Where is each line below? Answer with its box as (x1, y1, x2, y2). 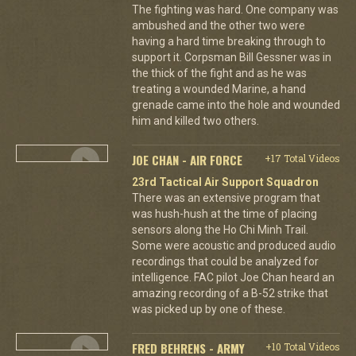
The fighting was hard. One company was (131, 2, 339, 16)
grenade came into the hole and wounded (131, 98, 340, 111)
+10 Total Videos (265, 339, 340, 353)
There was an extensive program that (131, 191, 320, 204)
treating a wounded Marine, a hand (131, 82, 306, 95)
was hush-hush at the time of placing (131, 207, 317, 220)
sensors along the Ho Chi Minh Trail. (131, 222, 308, 236)
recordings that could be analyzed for (131, 254, 319, 268)
